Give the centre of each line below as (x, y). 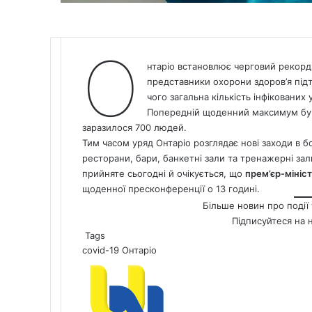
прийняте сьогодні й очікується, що (164, 174)
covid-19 (101, 250)
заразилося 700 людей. (134, 128)
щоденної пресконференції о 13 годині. (171, 189)
